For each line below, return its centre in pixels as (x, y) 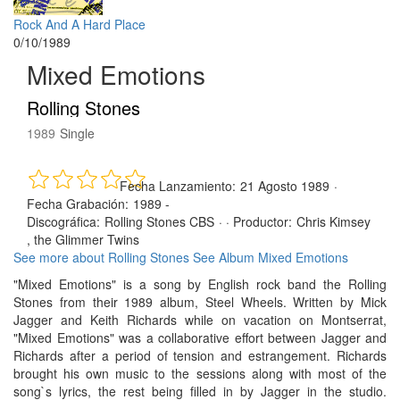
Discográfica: (63, 222)
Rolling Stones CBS (159, 222)
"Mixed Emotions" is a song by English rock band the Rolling (200, 284)
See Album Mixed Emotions (271, 258)
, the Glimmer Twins (83, 240)
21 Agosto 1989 (285, 186)
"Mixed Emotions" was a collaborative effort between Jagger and (200, 338)
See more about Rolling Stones (101, 258)
